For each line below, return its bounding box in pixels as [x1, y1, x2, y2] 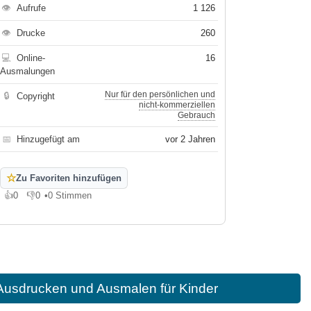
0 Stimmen [48, 190, 92, 201]
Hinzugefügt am [17, 134, 81, 144]
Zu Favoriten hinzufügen [16, 173, 122, 183]
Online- [17, 53, 46, 63]
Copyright [17, 91, 56, 101]
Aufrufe [17, 3, 47, 13]
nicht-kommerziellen [139, 100, 216, 110]
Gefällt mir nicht [26, 195, 91, 205]
